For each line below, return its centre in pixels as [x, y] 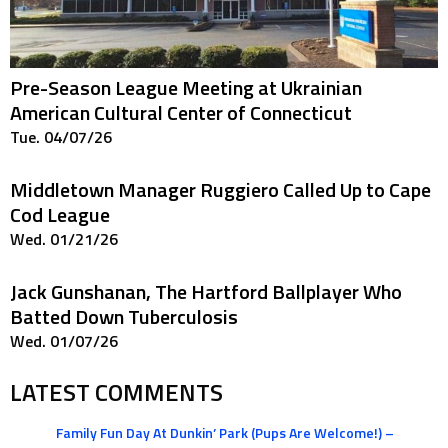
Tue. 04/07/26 [61, 136]
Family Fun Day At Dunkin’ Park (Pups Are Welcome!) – [224, 432]
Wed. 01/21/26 [64, 238]
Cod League [60, 214]
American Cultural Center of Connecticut [181, 112]
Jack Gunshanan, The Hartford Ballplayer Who [206, 291]
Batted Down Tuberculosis [124, 316]
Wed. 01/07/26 [64, 340]
